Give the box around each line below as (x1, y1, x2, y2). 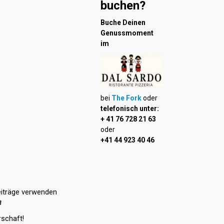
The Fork (111, 93, 143, 102)
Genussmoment (100, 28, 153, 37)
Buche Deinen (100, 18, 145, 26)
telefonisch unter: (100, 104, 159, 112)
